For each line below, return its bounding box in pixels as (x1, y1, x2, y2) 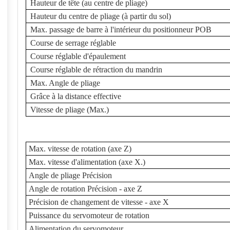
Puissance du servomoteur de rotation (29, 211, 149, 220)
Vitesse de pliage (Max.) (30, 105, 109, 114)
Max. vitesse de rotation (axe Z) (29, 144, 131, 153)
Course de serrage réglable (30, 39, 116, 47)
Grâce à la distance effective (30, 92, 121, 101)
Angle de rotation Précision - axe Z (29, 184, 142, 193)
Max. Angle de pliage (30, 79, 100, 87)
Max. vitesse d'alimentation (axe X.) (29, 158, 145, 166)
